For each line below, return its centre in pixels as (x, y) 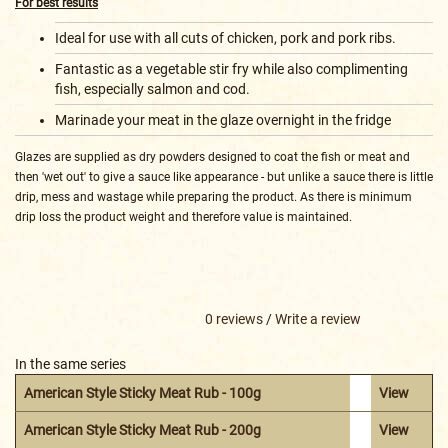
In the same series (70, 363)
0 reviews (234, 318)
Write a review (318, 318)
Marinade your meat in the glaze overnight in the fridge (223, 119)
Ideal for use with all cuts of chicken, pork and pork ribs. (225, 37)
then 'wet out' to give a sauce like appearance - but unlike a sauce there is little (224, 176)
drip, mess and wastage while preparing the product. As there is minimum (213, 196)
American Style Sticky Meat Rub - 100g (142, 392)
